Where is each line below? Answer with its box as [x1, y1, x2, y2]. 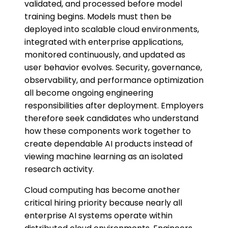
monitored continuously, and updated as [24, 49, 185, 61]
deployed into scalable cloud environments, [24, 23, 199, 36]
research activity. [24, 163, 94, 176]
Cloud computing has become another [24, 184, 180, 196]
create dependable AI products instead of [24, 138, 193, 150]
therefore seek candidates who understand [24, 112, 198, 125]
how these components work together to [24, 125, 191, 137]
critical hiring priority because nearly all [24, 197, 182, 209]
